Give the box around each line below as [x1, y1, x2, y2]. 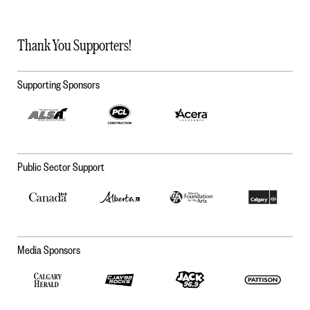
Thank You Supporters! [17, 35, 131, 55]
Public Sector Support [17, 159, 104, 174]
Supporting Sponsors [17, 77, 100, 92]
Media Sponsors [17, 241, 80, 257]
